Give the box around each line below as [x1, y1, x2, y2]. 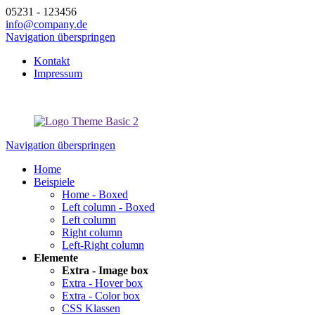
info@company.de [6, 18, 87, 30]
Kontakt [34, 55, 70, 67]
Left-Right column [62, 239, 144, 251]
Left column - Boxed [62, 201, 155, 213]
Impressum [34, 67, 82, 79]
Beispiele [34, 176, 75, 188]
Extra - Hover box [62, 277, 143, 289]
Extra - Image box [62, 264, 148, 276]
